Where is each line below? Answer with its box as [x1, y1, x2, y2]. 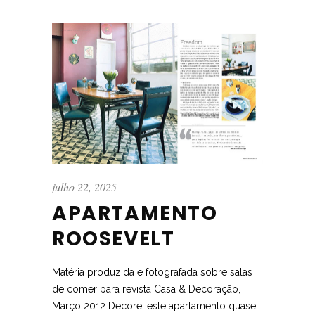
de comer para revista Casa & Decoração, [52, 283, 240, 295]
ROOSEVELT [52, 225, 175, 253]
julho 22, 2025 [52, 179, 117, 195]
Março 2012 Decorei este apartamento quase [52, 300, 256, 312]
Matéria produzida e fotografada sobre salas [52, 266, 252, 278]
